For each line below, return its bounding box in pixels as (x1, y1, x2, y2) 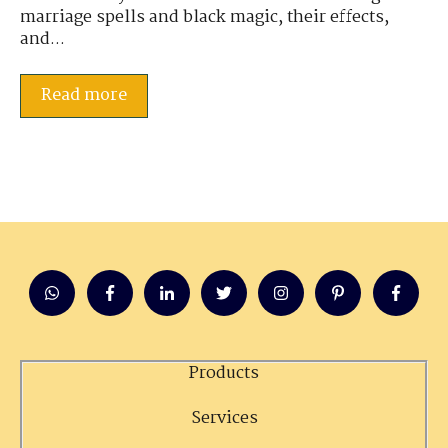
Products (189, 360, 259, 388)
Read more (41, 81, 127, 109)
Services (190, 404, 258, 432)
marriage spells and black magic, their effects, (20, 4, 389, 32)
